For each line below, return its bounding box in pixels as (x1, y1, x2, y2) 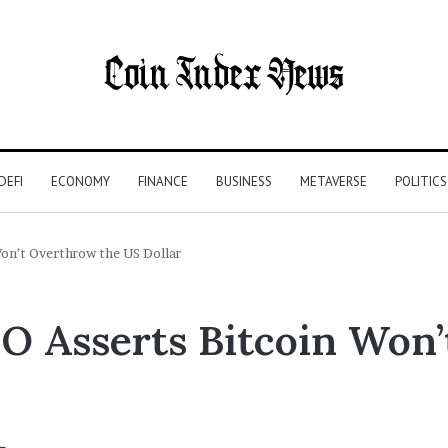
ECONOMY (51, 173, 110, 190)
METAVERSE (300, 173, 367, 190)
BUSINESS (216, 173, 272, 190)
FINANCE (138, 173, 188, 190)
